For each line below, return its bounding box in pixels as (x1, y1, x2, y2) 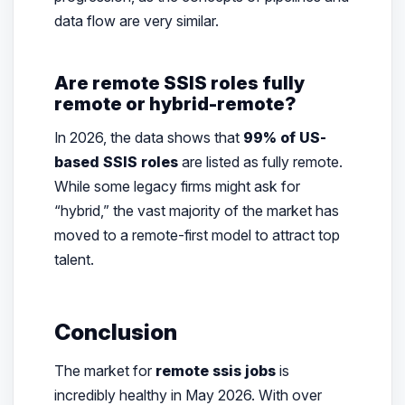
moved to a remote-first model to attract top (53, 226, 340, 245)
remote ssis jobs (155, 362, 276, 381)
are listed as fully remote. (177, 153, 343, 172)
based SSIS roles (53, 153, 178, 172)
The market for (53, 362, 155, 381)
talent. (53, 250, 94, 269)
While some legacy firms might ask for (53, 177, 300, 196)
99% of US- (242, 128, 326, 147)
